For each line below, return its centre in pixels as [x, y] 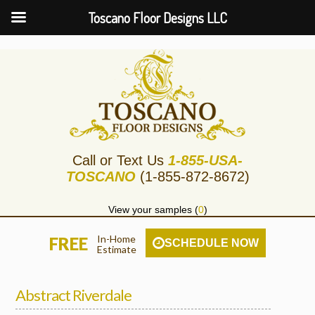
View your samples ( [153, 210]
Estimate [117, 249]
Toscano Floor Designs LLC [157, 18]
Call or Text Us [120, 160]
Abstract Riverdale [74, 295]
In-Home [116, 239]
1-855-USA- [205, 160]
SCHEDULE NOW [212, 243]
